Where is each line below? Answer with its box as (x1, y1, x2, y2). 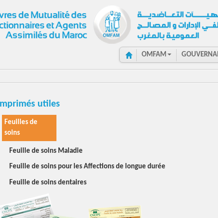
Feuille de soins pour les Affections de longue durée (9, 163, 165, 170)
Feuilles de (4, 118, 37, 126)
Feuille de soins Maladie (9, 147, 83, 155)
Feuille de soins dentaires (9, 179, 87, 186)
